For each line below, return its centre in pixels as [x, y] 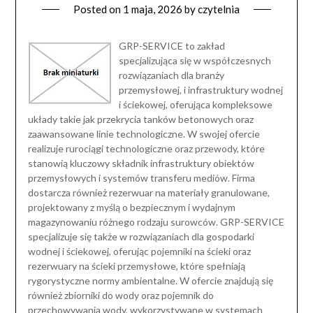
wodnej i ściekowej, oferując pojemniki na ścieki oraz [139, 252]
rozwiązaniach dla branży [171, 75]
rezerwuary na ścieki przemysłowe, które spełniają [136, 266]
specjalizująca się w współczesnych [195, 61]
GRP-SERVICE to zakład [172, 46]
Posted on [98, 9]
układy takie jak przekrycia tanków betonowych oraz [140, 119]
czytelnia [219, 9]
